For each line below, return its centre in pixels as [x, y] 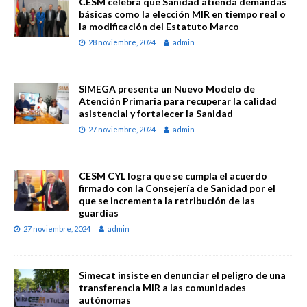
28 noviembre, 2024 [122, 42]
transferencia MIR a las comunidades [162, 287]
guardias [99, 212]
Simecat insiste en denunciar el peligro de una [182, 275]
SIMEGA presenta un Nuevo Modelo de [167, 88]
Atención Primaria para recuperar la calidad [178, 101]
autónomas [105, 299]
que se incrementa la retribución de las [167, 200]
